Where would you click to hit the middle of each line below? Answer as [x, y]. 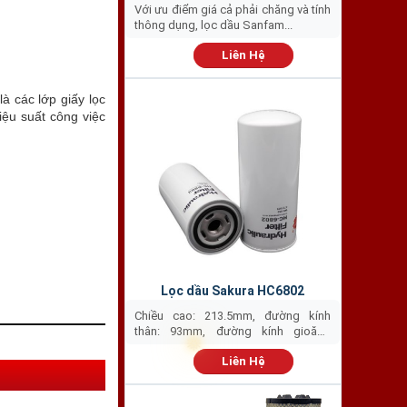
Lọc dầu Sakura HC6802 [233, 291]
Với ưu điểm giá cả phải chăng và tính [233, 9]
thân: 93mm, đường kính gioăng [233, 332]
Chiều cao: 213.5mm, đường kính [233, 316]
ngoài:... [155, 347]
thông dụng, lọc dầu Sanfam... [214, 25]
